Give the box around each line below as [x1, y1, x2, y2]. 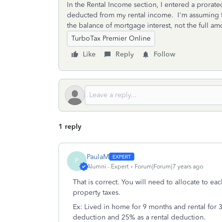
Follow [154, 50, 175, 58]
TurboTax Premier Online [71, 34, 151, 43]
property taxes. [73, 188, 122, 197]
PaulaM [87, 152, 109, 161]
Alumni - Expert [87, 163, 129, 170]
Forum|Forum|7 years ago [135, 163, 203, 170]
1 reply [58, 122, 81, 131]
